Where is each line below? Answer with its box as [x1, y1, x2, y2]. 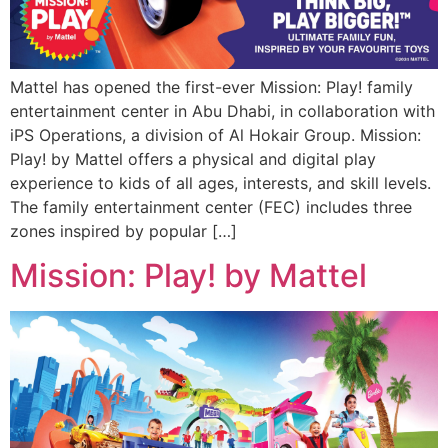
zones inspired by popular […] [10, 220, 237, 241]
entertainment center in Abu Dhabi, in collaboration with [10, 100, 435, 121]
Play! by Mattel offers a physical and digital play [10, 148, 376, 169]
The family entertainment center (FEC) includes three [10, 196, 412, 217]
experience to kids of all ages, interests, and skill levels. [10, 172, 431, 193]
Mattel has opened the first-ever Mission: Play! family [10, 76, 413, 97]
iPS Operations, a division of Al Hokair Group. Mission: [10, 124, 421, 145]
